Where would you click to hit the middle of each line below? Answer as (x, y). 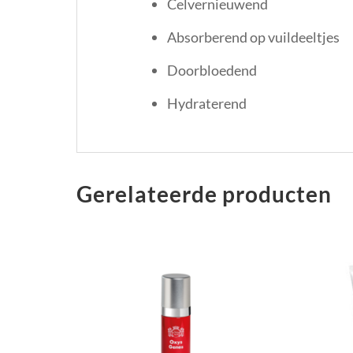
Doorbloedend (212, 70)
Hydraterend (207, 103)
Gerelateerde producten (204, 193)
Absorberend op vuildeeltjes (253, 37)
